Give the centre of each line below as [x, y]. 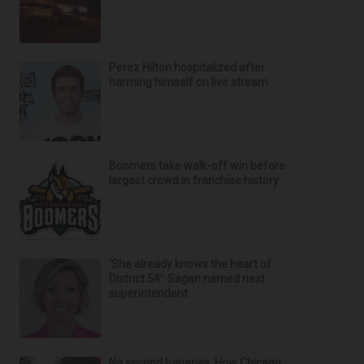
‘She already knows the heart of [191, 264]
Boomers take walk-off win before [197, 166]
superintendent [149, 293]
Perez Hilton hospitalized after [187, 67]
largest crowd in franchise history [194, 180]
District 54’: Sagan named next [187, 279]
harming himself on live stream [189, 82]
